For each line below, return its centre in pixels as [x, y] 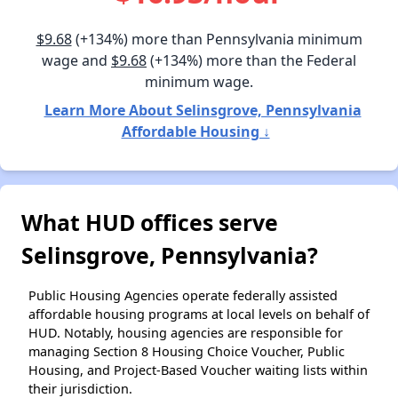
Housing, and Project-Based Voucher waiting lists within [198, 370]
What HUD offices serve [150, 223]
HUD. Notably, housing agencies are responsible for [186, 333]
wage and [76, 61]
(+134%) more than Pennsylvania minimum [217, 40]
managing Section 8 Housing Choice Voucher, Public [187, 352]
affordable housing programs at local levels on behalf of [199, 314]
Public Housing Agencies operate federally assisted [183, 296]
